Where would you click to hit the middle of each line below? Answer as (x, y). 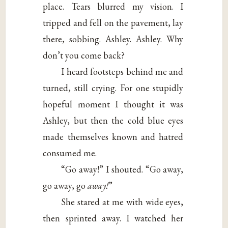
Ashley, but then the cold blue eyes (113, 120)
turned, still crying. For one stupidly (113, 88)
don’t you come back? (84, 55)
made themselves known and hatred (113, 136)
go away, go (65, 185)
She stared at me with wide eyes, (122, 202)
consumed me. (70, 153)
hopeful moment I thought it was (113, 104)
